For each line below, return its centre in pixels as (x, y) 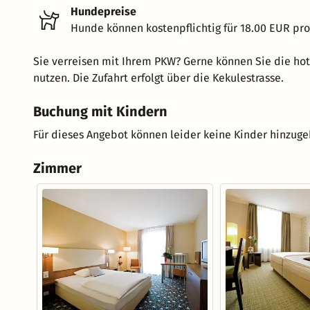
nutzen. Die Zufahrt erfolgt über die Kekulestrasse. (158, 77)
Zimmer (57, 168)
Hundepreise (103, 11)
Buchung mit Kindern (100, 111)
